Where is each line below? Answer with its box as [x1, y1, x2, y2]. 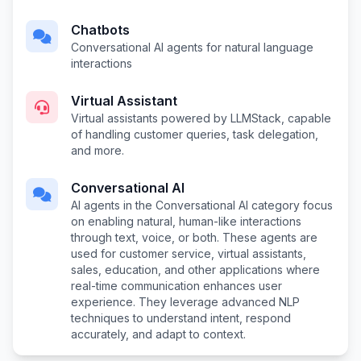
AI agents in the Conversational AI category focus [71, 198, 333, 212]
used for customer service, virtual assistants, [71, 247, 306, 260]
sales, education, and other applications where [71, 263, 320, 276]
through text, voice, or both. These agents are [71, 230, 317, 244]
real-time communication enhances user [71, 279, 282, 293]
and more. [71, 143, 124, 157]
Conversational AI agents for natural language [71, 40, 313, 54]
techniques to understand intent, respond [71, 311, 291, 325]
